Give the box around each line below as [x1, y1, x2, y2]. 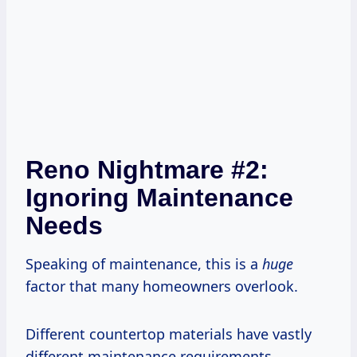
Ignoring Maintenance [25, 182, 293, 212]
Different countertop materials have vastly [25, 324, 312, 343]
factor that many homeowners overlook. [25, 276, 298, 296]
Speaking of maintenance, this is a [25, 253, 262, 273]
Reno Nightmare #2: [25, 155, 269, 184]
